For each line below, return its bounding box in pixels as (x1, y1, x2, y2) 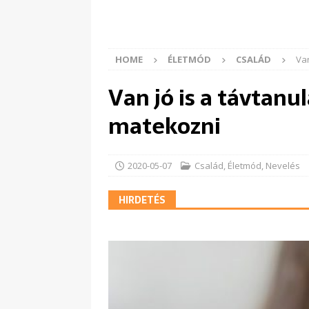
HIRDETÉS (119, 192, 166, 208)
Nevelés (266, 159, 300, 172)
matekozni (108, 108, 221, 145)
